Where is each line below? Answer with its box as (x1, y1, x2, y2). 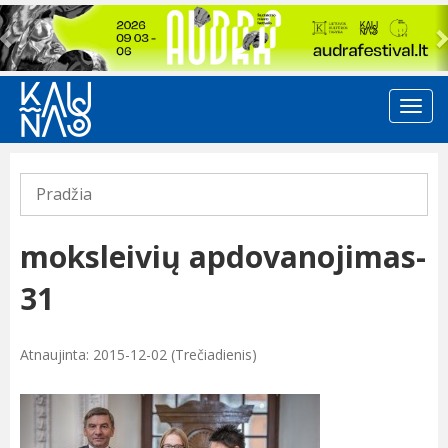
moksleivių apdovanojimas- (20, 236, 426, 278)
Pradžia (36, 183, 92, 206)
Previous (5, 4, 88, 31)
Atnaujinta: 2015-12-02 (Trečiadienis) (20, 345, 257, 365)
